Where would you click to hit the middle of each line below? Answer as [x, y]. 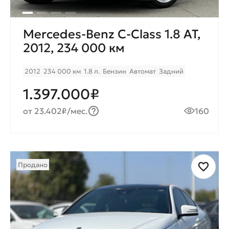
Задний [171, 71]
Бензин [114, 71]
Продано [33, 165]
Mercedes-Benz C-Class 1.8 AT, [112, 34]
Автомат [143, 71]
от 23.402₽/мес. [55, 111]
